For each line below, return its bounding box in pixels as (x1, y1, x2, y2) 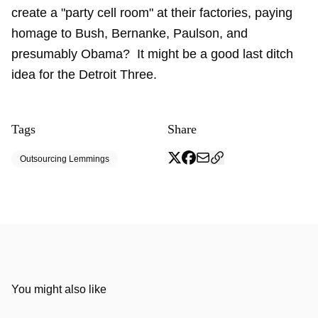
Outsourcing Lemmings (20, 154, 109, 164)
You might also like (11, 283, 106, 295)
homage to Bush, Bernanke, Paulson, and (11, 26, 248, 40)
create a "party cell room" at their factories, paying (11, 6, 292, 20)
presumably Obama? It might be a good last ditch (11, 47, 293, 61)
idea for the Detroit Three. (11, 67, 157, 82)
